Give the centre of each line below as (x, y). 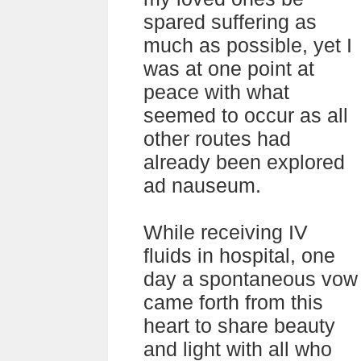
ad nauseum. (202, 185)
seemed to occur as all (246, 115)
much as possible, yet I (248, 45)
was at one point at (229, 68)
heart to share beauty (239, 326)
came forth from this (233, 302)
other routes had (217, 139)
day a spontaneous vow (251, 279)
